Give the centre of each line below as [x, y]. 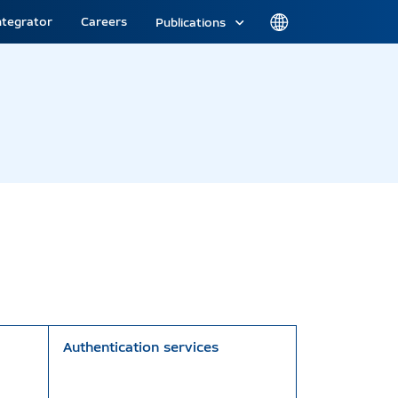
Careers [104, 21]
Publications [191, 22]
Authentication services [141, 347]
